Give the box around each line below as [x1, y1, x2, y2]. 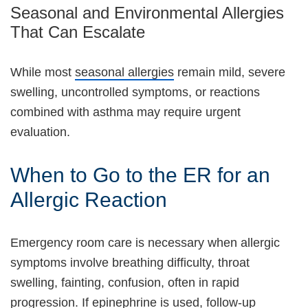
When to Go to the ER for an [10, 164, 270, 187]
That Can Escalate [10, 23, 145, 42]
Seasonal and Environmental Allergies [10, 3, 284, 23]
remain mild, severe [174, 65, 285, 80]
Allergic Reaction [10, 188, 167, 212]
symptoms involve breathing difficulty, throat [10, 256, 250, 270]
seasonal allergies [75, 65, 174, 80]
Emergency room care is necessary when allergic [10, 236, 280, 250]
